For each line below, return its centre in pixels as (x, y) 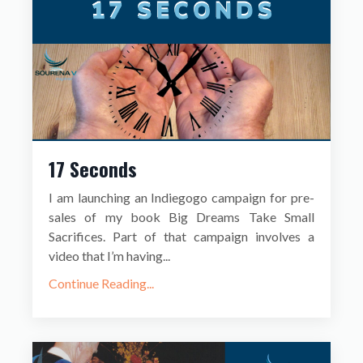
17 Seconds (93, 169)
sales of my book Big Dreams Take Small (181, 217)
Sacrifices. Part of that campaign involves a (181, 237)
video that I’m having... (109, 256)
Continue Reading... (101, 284)
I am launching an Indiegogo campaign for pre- (181, 198)
